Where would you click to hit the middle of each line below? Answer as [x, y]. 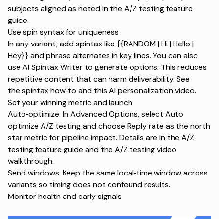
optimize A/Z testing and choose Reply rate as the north [109, 126]
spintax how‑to [49, 90]
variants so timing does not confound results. [89, 184]
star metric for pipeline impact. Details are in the [95, 137]
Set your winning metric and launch [70, 102]
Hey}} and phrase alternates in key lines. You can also [103, 55]
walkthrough [30, 161]
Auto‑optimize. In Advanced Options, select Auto [96, 114]
